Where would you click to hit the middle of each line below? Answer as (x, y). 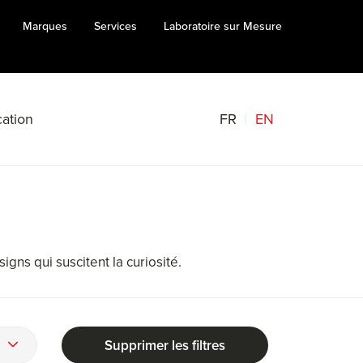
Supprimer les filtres (165, 345)
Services (115, 26)
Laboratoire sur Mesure (222, 26)
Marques (45, 26)
